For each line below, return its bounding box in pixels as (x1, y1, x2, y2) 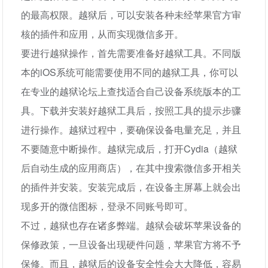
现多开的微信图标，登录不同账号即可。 (21, 199, 194, 213)
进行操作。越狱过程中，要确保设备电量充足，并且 (21, 123, 242, 136)
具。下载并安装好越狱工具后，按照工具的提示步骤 (21, 103, 242, 117)
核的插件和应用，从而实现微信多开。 (21, 27, 184, 41)
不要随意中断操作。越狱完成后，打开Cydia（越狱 (21, 142, 238, 156)
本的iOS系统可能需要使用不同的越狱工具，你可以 (21, 65, 239, 79)
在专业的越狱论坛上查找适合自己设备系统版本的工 (21, 84, 242, 98)
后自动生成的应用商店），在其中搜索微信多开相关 (21, 161, 242, 175)
